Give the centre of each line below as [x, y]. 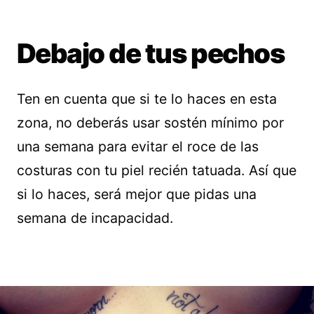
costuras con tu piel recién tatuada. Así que [157, 170]
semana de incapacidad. [95, 218]
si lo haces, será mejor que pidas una [137, 194]
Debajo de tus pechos [151, 53]
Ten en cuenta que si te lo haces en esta [147, 99]
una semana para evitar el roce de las [138, 146]
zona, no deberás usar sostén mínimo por [150, 123]
